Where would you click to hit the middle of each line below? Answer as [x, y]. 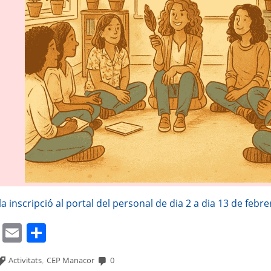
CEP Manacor [71, 260]
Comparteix [99, 233]
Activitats [25, 260]
